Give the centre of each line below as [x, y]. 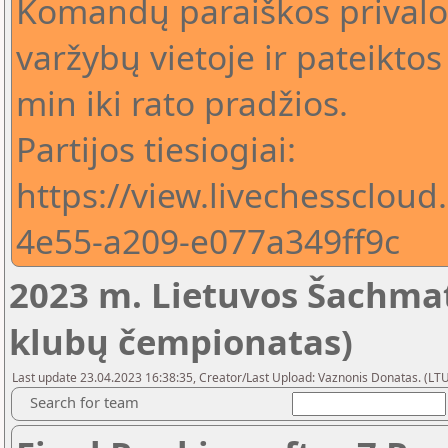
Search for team [84, 402]
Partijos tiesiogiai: [156, 149]
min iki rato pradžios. [182, 103]
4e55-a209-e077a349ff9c [208, 241]
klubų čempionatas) [181, 341]
